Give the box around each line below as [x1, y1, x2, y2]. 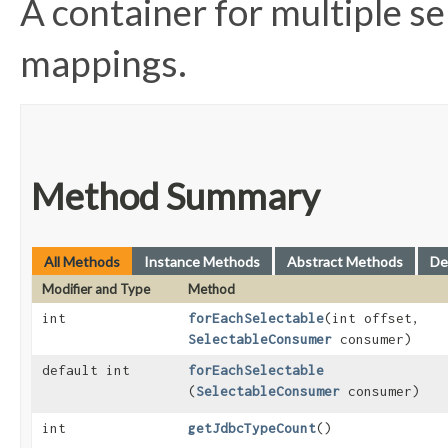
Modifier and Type [42, 281, 150, 298]
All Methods [44, 253, 120, 271]
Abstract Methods [287, 253, 403, 271]
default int [42, 362, 130, 379]
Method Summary [31, 174, 320, 219]
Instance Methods [144, 253, 260, 271]
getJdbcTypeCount [188, 420, 316, 437]
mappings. [20, 41, 187, 86]
